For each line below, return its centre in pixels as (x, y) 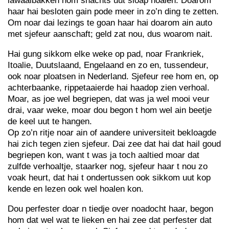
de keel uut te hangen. (50, 121)
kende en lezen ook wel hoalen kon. (76, 189)
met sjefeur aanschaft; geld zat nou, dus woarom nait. (110, 34)
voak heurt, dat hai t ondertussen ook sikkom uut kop (109, 178)
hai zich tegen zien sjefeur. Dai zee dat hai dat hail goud (114, 144)
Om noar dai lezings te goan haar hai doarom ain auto (110, 23)
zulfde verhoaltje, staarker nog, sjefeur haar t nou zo (108, 166)
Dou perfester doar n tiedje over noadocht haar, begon (110, 209)
